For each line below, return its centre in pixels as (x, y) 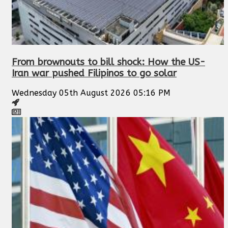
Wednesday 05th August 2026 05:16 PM (91, 93)
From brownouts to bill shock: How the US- (108, 62)
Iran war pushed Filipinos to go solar (94, 73)
